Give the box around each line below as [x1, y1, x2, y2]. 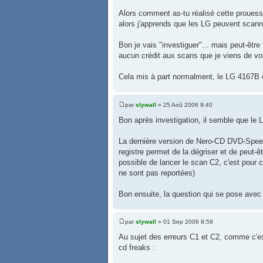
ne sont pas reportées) [119, 168, 195, 177]
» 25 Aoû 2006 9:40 [156, 101, 213, 108]
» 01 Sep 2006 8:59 [156, 218, 213, 225]
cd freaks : [119, 243, 155, 252]
